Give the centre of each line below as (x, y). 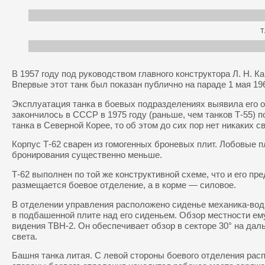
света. (25, 236)
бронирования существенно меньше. (87, 155)
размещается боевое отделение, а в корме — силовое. (124, 185)
